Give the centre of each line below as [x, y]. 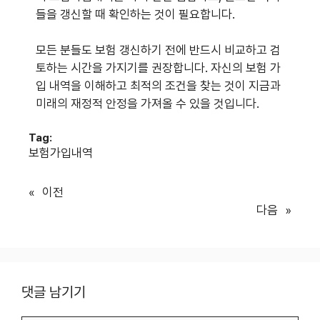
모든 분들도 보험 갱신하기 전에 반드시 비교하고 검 [158, 50]
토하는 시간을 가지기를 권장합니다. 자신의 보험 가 [158, 68]
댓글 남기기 [54, 292]
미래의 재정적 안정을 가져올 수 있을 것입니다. [147, 104]
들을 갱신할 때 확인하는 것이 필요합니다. [135, 14]
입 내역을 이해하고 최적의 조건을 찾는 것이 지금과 [158, 86]
